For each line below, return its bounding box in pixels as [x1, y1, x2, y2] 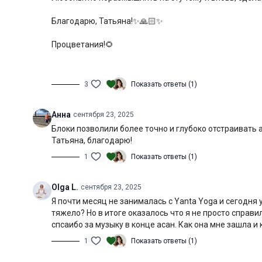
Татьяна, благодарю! [51, 136, 132, 145]
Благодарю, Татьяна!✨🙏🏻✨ [51, 16, 163, 26]
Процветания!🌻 [51, 40, 113, 49]
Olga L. [51, 182, 78, 192]
